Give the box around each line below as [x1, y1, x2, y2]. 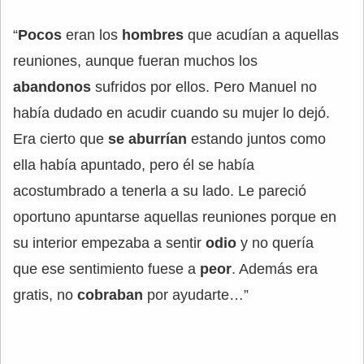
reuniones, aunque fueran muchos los [13, 53, 258, 70]
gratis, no [13, 287, 77, 304]
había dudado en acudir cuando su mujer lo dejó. [13, 105, 330, 122]
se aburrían [108, 131, 191, 148]
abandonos [13, 79, 91, 96]
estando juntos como [191, 131, 326, 148]
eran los [62, 27, 122, 44]
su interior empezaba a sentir [13, 235, 206, 252]
